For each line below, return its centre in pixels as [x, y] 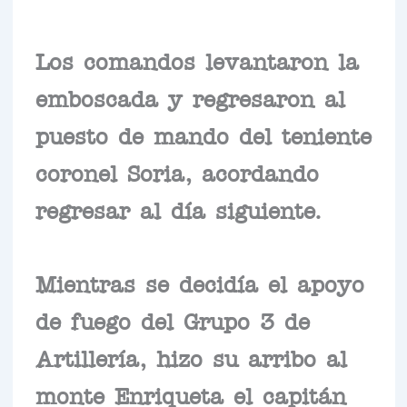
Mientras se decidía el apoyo [199, 282]
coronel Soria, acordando [177, 171]
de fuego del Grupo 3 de [172, 319]
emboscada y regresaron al [190, 97]
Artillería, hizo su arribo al [191, 357]
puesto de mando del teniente [203, 134]
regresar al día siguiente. [178, 208]
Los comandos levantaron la [197, 60]
